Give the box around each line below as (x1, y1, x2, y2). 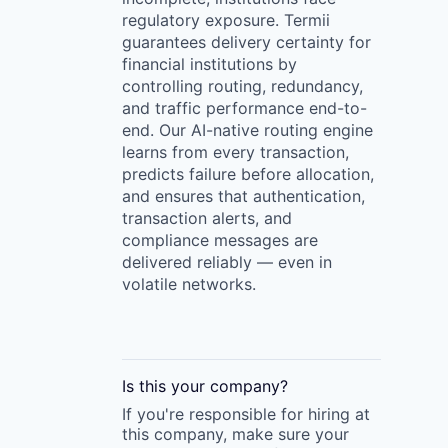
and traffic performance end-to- (122, 97, 367, 118)
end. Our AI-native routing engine (122, 119, 373, 140)
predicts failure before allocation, (122, 163, 374, 184)
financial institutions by (122, 53, 297, 74)
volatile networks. (122, 273, 256, 294)
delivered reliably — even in (122, 251, 332, 272)
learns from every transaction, (122, 141, 349, 162)
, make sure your (223, 423, 349, 444)
